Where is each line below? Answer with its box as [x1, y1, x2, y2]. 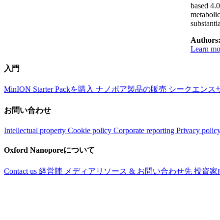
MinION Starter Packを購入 [4, 85, 96, 94]
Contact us [4, 166, 39, 175]
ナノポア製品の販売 [96, 85, 168, 94]
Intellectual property [4, 126, 68, 135]
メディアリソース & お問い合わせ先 [64, 166, 194, 175]
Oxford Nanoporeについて [4, 146, 95, 155]
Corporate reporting [113, 126, 176, 135]
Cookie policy [68, 126, 113, 135]
